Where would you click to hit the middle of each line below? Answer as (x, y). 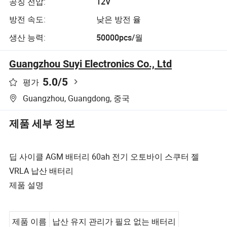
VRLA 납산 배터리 (42, 171)
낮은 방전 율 (118, 20)
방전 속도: (28, 20)
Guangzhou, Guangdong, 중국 (77, 98)
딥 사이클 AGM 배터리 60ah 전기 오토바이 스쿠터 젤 (104, 157)
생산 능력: (28, 37)
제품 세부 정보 (42, 123)
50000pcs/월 (119, 37)
